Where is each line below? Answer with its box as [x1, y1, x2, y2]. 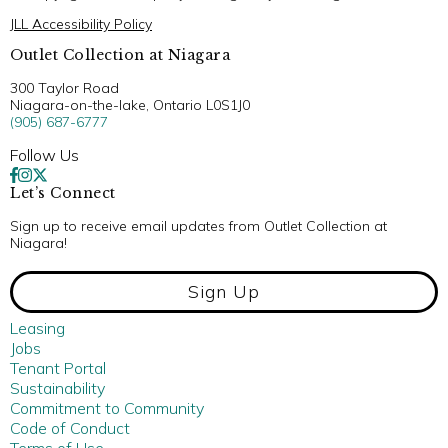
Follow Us [10, 144, 79, 165]
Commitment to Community [10, 397, 204, 418]
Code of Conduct [10, 417, 130, 438]
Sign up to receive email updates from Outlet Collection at [10, 216, 387, 235]
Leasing [10, 317, 65, 338]
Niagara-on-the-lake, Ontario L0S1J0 [10, 95, 250, 114]
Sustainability [10, 377, 105, 398]
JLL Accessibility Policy [10, 14, 152, 33]
